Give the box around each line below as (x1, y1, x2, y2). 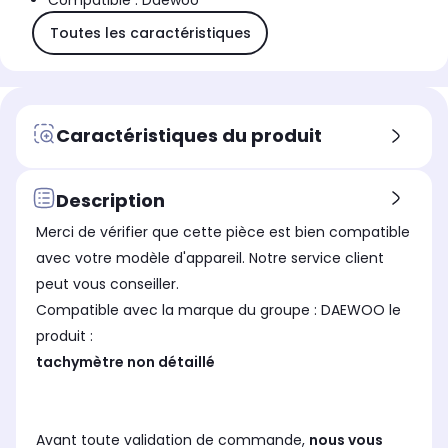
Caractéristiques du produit (56, 122, 322, 148)
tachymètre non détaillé (36, 352, 218, 373)
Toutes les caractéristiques (49, 22, 251, 43)
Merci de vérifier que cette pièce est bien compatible (36, 222, 410, 243)
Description (56, 187, 165, 213)
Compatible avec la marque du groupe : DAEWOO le (36, 300, 321, 321)
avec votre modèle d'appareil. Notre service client (36, 248, 384, 269)
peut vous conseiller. (36, 274, 179, 295)
